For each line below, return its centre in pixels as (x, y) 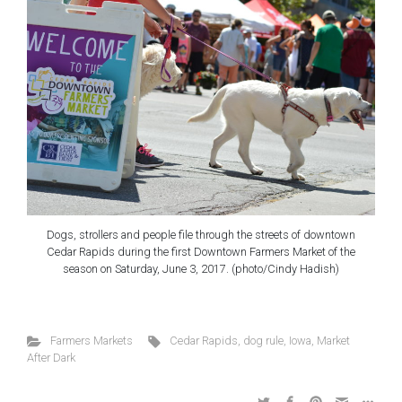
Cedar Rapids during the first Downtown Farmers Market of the (201, 252)
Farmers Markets (91, 341)
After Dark (51, 358)
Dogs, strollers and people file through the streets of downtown (201, 235)
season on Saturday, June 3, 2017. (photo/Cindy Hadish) (201, 269)
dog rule (264, 341)
